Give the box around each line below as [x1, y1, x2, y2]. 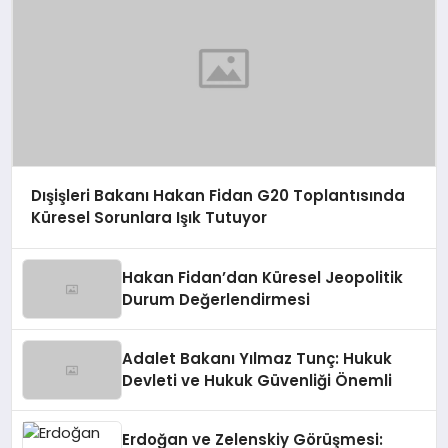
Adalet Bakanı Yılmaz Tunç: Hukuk [122, 348, 393, 369]
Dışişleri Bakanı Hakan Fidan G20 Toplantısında [30, 185, 405, 207]
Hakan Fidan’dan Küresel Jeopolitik [122, 267, 404, 288]
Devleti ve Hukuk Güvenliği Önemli [122, 370, 393, 391]
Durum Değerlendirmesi [122, 289, 311, 310]
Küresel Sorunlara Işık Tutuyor [30, 207, 267, 229]
